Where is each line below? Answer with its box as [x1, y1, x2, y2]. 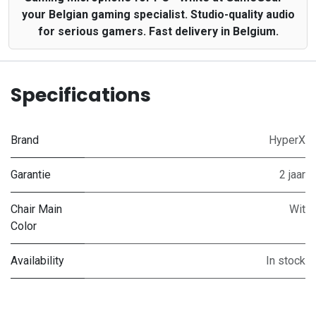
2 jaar [279, 167, 305, 181]
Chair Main [11, 202, 62, 216]
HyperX [269, 133, 305, 147]
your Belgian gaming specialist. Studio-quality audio [21, 7, 295, 21]
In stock [266, 253, 305, 267]
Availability [11, 253, 64, 267]
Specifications [11, 81, 151, 108]
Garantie [11, 167, 51, 181]
